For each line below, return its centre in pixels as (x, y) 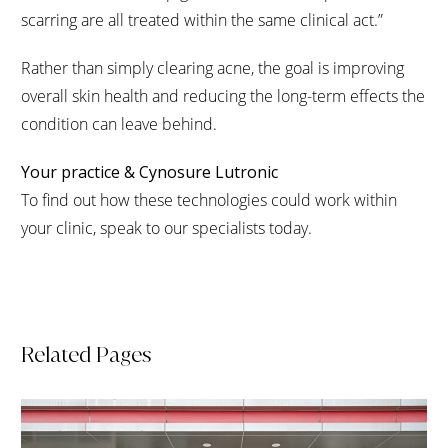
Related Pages (86, 354)
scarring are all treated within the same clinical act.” (202, 20)
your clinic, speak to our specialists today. (166, 228)
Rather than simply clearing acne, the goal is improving (212, 68)
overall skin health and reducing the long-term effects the (223, 96)
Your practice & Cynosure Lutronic (149, 172)
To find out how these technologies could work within (209, 200)
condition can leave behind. (119, 124)
